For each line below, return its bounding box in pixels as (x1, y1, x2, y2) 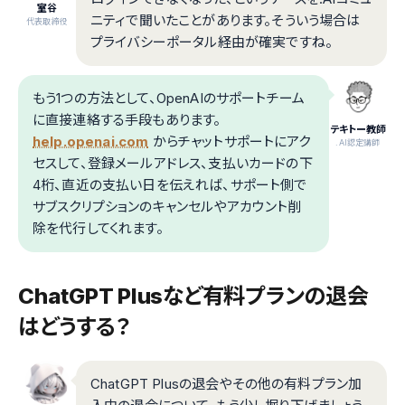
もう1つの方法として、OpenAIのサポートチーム (33, 89, 305, 108)
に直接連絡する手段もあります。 (33, 111, 221, 129)
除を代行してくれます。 (33, 220, 164, 238)
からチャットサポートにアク (148, 133, 311, 151)
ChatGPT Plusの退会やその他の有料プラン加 (90, 375, 363, 393)
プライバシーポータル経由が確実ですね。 (90, 33, 334, 52)
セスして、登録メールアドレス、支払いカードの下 (33, 155, 313, 173)
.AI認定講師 (335, 137, 381, 148)
